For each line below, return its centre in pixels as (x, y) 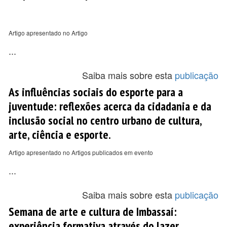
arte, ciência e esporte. (60, 134)
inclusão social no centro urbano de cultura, (105, 120)
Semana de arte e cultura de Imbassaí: (93, 211)
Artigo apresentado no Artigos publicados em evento (81, 152)
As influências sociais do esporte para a (96, 92)
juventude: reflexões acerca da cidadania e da (110, 106)
